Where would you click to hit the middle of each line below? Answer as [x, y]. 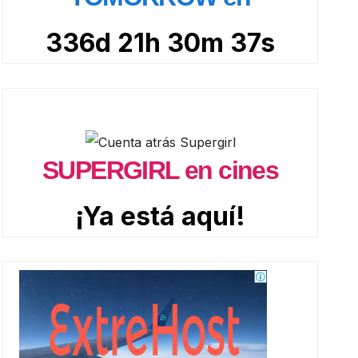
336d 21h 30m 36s [160, 42]
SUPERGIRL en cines [161, 170]
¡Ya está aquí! [161, 216]
